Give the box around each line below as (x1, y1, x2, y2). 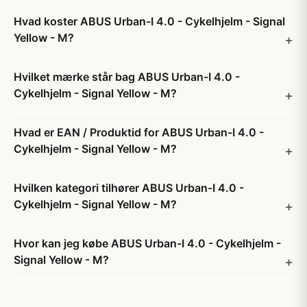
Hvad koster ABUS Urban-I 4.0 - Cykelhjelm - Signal (14, 14, 285, 28)
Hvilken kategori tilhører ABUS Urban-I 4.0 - (14, 181, 244, 195)
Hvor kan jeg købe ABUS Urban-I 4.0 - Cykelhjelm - (14, 236, 281, 250)
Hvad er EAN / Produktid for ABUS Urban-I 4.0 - (14, 125, 264, 139)
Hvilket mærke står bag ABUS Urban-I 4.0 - (14, 70, 240, 84)
